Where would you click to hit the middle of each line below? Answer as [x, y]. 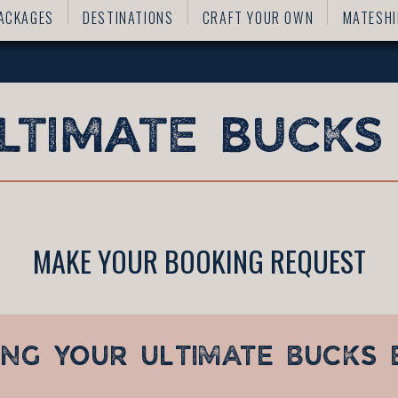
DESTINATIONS [128, 18]
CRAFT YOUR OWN [258, 18]
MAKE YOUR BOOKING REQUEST [199, 261]
